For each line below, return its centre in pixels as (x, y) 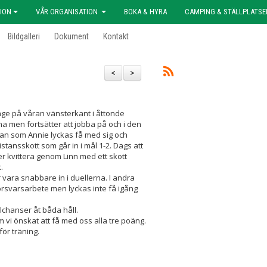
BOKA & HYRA (145, 12)
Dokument (72, 36)
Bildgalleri (24, 36)
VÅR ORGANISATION (68, 12)
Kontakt (116, 36)
